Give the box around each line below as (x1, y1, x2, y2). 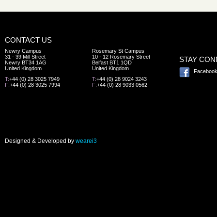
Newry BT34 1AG (5, 60, 46, 65)
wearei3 (76, 138, 97, 144)
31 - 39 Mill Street (5, 54, 46, 60)
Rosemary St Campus (92, 48, 144, 54)
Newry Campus (5, 48, 42, 54)
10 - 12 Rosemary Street (92, 54, 150, 60)
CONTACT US (5, 36, 52, 44)
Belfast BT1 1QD (92, 60, 132, 65)
